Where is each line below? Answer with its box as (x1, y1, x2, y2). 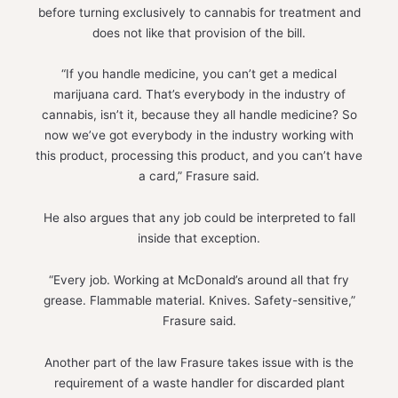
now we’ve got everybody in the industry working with (44, 128, 354, 143)
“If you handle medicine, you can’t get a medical (61, 67, 337, 82)
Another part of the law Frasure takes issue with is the (44, 355, 354, 370)
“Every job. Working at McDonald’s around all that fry (49, 273, 349, 288)
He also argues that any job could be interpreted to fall (43, 211, 355, 226)
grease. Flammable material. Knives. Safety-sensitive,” (43, 293, 355, 308)
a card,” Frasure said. (139, 169, 259, 184)
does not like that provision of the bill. (92, 25, 306, 40)
